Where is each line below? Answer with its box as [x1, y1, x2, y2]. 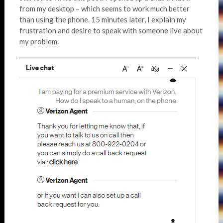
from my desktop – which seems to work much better [19, 4, 190, 13]
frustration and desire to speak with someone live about [19, 26, 203, 35]
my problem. [19, 37, 59, 46]
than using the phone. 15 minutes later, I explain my [19, 15, 186, 24]
